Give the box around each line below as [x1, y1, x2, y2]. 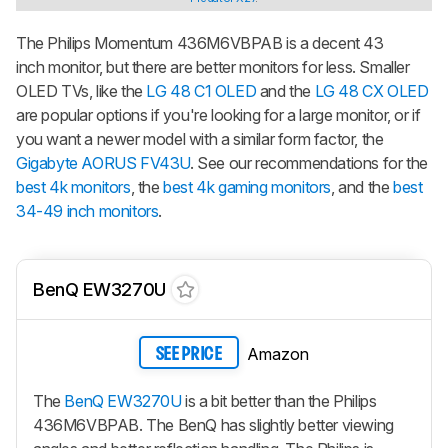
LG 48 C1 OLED [146, 80, 257, 101]
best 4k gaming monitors [163, 176, 332, 197]
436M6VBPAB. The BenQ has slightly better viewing [33, 415, 394, 436]
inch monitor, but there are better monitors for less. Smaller [16, 56, 410, 77]
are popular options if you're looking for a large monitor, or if [16, 104, 421, 125]
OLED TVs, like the [16, 80, 147, 101]
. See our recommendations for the [190, 152, 428, 173]
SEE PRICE [155, 345, 223, 363]
